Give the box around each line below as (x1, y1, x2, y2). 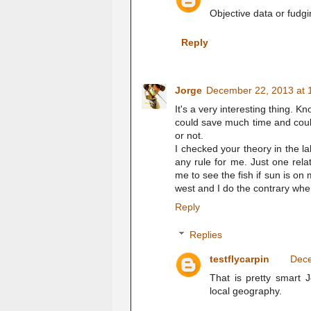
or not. (175, 129, 203, 141)
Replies (190, 229, 223, 240)
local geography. (210, 285, 282, 296)
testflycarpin (210, 253, 269, 264)
